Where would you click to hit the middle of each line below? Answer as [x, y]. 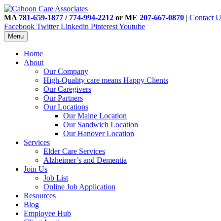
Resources [40, 196]
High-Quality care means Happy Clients [106, 80]
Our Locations [66, 107]
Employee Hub [47, 213]
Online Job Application [79, 187]
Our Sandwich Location [101, 125]
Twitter [48, 26]
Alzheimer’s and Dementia [85, 160]
